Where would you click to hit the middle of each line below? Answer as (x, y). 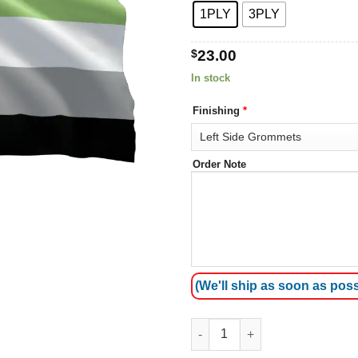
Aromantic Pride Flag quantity (272, 326)
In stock (211, 78)
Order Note (219, 165)
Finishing (218, 111)
